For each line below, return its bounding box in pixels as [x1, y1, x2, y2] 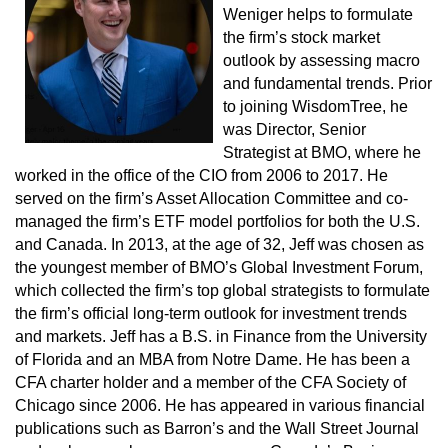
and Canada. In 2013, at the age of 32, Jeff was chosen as [15, 235, 424, 253]
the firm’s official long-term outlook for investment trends [15, 304, 407, 322]
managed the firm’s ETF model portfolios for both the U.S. [15, 212, 420, 230]
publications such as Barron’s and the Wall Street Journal [15, 419, 419, 437]
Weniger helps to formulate [222, 5, 413, 23]
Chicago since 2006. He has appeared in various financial [15, 396, 425, 414]
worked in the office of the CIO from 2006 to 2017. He [15, 166, 388, 184]
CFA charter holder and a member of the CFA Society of [15, 373, 406, 391]
